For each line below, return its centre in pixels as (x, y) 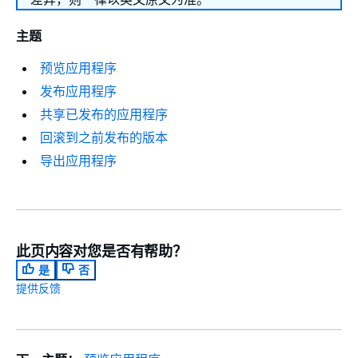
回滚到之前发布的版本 (104, 137)
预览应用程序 (78, 68)
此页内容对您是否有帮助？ (101, 251)
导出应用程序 (78, 161)
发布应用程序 (78, 91)
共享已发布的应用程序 (104, 114)
